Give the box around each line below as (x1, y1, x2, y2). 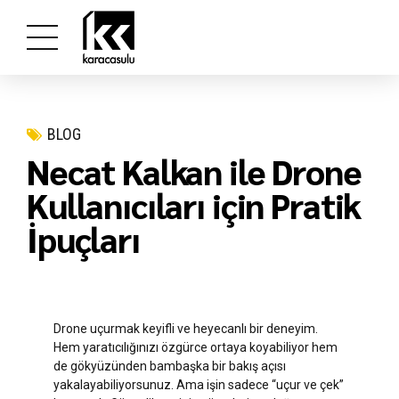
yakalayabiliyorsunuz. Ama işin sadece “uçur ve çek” (53, 377, 344, 392)
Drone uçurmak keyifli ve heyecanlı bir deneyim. (53, 321, 318, 336)
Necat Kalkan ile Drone (27, 148, 362, 193)
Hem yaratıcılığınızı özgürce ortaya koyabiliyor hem (53, 339, 338, 354)
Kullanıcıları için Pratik (27, 182, 362, 227)
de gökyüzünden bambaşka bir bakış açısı (53, 358, 286, 373)
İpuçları (27, 216, 140, 261)
